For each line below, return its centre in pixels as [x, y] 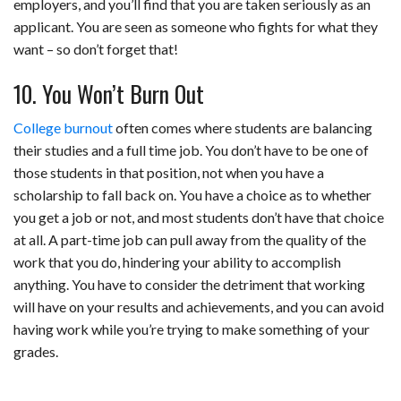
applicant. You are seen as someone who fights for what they [196, 27]
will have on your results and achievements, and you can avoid [199, 307]
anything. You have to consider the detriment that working [189, 285]
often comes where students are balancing [244, 128]
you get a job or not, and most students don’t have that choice [199, 218]
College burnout [64, 128]
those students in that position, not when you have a [169, 173]
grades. [36, 352]
